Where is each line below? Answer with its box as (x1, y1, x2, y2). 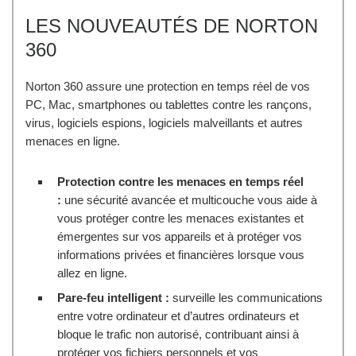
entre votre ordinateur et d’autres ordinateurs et (57, 308, 299, 323)
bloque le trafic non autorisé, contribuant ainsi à (57, 327, 299, 341)
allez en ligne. (57, 265, 127, 280)
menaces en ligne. (25, 133, 120, 148)
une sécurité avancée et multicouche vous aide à (61, 192, 317, 207)
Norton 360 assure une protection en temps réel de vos (25, 79, 310, 93)
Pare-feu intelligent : (57, 290, 169, 304)
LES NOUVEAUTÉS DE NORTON (25, 14, 318, 37)
